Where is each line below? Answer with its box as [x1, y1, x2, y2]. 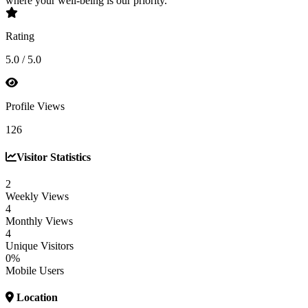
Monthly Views [5, 214, 73, 227]
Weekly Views [5, 190, 69, 202]
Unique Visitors [5, 239, 74, 252]
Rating [5, 30, 34, 43]
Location [14, 291, 58, 304]
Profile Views [5, 100, 65, 113]
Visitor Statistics [16, 151, 91, 163]
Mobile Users [5, 264, 64, 276]
